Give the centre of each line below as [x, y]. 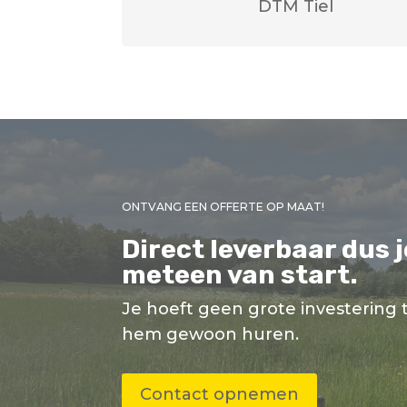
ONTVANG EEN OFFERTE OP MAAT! [223, 206]
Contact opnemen [220, 394]
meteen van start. [240, 274]
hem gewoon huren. [211, 334]
